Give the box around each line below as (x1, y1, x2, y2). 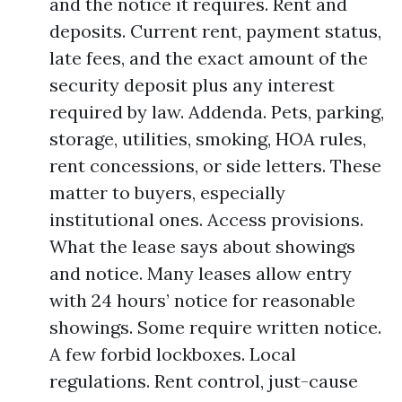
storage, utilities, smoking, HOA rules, (49, 127, 366, 150)
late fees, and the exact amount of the (49, 47, 368, 69)
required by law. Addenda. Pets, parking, (49, 100, 384, 123)
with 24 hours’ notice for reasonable (49, 289, 355, 311)
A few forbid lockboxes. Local (49, 343, 296, 365)
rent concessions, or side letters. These (49, 154, 381, 177)
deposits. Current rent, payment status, (49, 20, 381, 42)
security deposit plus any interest (49, 74, 335, 96)
